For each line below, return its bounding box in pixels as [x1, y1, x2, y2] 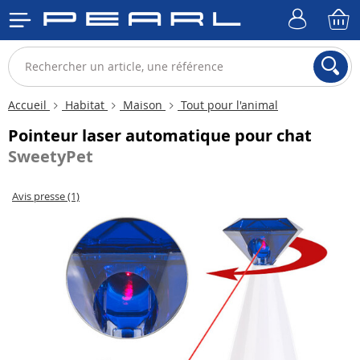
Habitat [62, 97, 108, 112]
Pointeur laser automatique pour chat [8, 125, 312, 146]
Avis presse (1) [12, 189, 80, 203]
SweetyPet [8, 145, 93, 167]
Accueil [8, 97, 50, 112]
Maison [120, 97, 166, 112]
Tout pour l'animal [178, 97, 278, 112]
